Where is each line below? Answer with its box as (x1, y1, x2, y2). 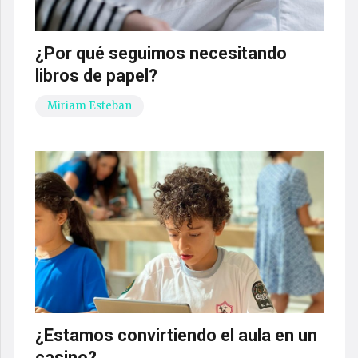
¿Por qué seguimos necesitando (34, 43, 287, 64)
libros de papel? (34, 66, 157, 86)
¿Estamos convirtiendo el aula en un (34, 324, 317, 345)
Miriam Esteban (46, 99, 132, 113)
